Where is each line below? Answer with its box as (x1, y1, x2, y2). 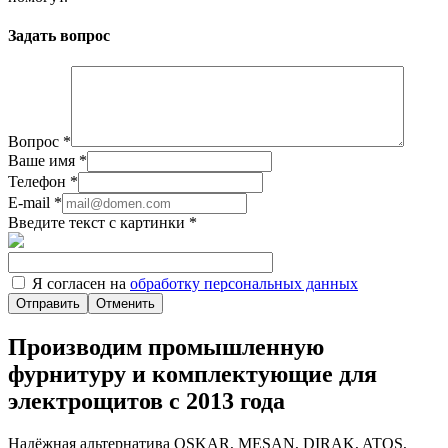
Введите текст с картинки (8, 214, 189, 232)
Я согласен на (28, 275, 130, 293)
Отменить (96, 296, 155, 312)
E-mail (8, 194, 54, 212)
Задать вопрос (8, 27, 110, 45)
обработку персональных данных (130, 275, 358, 293)
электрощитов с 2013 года (8, 388, 285, 415)
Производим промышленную (8, 334, 324, 361)
